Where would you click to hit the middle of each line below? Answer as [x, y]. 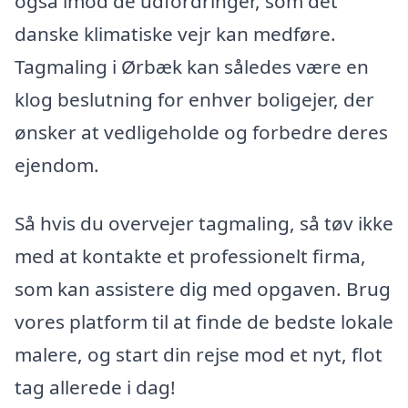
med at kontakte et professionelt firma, [190, 255]
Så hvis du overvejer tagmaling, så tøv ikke [204, 223]
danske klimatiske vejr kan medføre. [175, 34]
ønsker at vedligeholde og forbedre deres [201, 133]
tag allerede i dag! [95, 387]
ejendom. [57, 165]
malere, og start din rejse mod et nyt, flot [199, 354]
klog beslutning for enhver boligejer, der [194, 100]
